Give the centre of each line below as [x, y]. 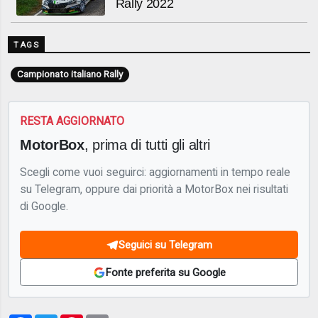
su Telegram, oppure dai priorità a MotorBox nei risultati [154, 189]
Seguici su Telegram [165, 245]
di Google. [44, 206]
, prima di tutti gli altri [147, 144]
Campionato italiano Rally [70, 74]
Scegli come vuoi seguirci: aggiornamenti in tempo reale [155, 172]
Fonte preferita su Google [165, 272]
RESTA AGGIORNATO [72, 121]
